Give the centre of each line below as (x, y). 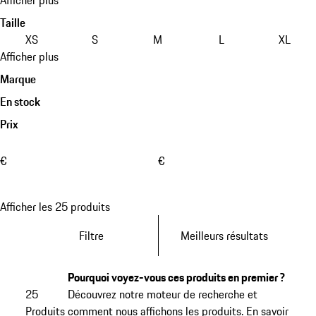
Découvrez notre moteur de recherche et (162, 294)
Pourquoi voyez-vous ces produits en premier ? (176, 277)
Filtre (92, 236)
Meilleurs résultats (225, 236)
